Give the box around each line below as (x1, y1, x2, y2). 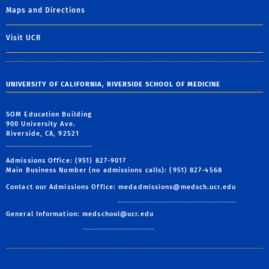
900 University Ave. (6, 119, 76, 128)
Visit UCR (6, 33, 41, 42)
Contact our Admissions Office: (6, 183, 119, 191)
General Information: (6, 210, 83, 218)
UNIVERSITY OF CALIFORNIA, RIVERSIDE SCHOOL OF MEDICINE (6, 80, 220, 88)
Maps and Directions (6, 5, 85, 14)
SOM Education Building (6, 110, 92, 118)
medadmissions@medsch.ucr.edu (118, 183, 236, 191)
